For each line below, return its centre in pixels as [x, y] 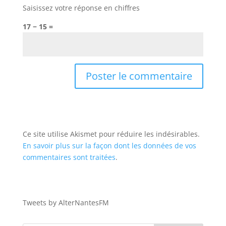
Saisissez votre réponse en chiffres [81, 8]
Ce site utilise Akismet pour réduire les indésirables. [111, 134]
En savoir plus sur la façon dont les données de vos [109, 146]
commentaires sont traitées [69, 157]
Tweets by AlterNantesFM [66, 203]
